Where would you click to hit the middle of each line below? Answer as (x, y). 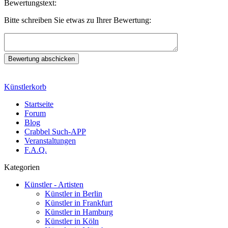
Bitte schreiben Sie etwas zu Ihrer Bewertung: (78, 20)
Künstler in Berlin (74, 193)
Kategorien (22, 167)
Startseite (39, 104)
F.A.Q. (36, 150)
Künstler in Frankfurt (79, 203)
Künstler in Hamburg (79, 212)
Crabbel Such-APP (55, 131)
